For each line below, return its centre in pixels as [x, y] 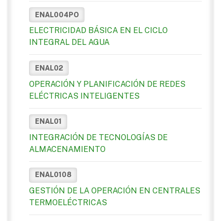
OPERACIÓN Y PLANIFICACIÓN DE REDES [107, 84]
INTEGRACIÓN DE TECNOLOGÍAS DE [98, 137]
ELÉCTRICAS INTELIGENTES [84, 96]
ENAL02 [49, 68]
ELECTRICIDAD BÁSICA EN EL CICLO [98, 31]
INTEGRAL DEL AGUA [69, 42]
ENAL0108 [53, 175]
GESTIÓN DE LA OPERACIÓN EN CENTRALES [115, 191]
